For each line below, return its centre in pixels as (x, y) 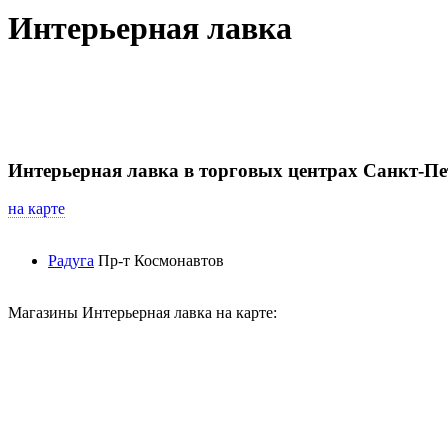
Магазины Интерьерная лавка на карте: (142, 313)
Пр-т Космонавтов (161, 261)
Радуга (71, 261)
